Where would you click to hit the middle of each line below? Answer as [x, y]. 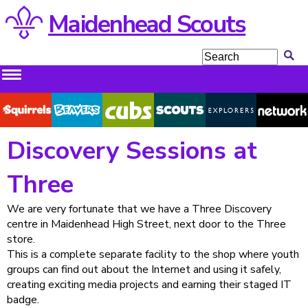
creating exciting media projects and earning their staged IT [149, 285]
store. [21, 239]
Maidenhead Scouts [147, 24]
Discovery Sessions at [132, 151]
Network [283, 110]
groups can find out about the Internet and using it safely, [144, 269]
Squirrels [25, 110]
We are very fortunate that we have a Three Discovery [139, 209]
